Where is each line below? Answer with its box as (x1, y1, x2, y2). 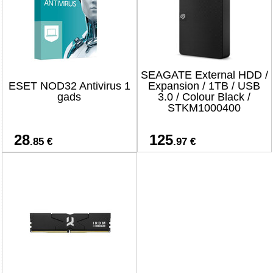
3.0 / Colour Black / (158, 91, 250, 103)
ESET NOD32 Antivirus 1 (8, 80, 130, 92)
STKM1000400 (168, 102, 241, 114)
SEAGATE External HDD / (140, 69, 268, 81)
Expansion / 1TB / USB (148, 80, 260, 92)
